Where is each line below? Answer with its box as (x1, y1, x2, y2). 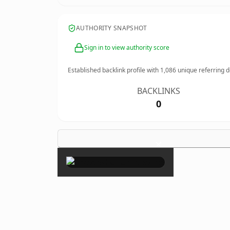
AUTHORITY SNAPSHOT (76, 24, 147, 32)
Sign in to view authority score (84, 43, 169, 52)
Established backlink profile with (68, 66, 160, 74)
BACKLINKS (137, 85, 181, 97)
